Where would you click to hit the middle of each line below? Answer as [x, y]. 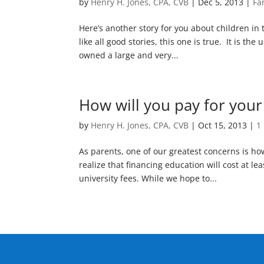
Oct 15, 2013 [223, 125]
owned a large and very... [129, 55]
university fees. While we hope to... [148, 178]
